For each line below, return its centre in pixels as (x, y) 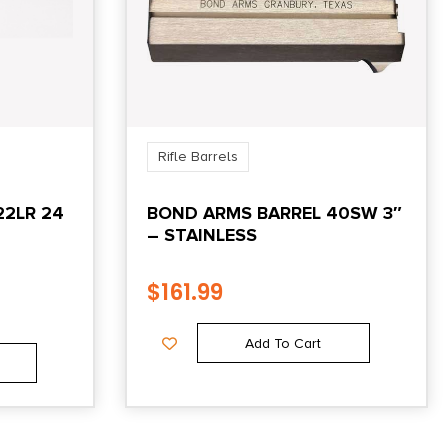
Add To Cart (283, 343)
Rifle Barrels (197, 156)
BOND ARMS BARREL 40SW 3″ (274, 212)
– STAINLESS (201, 234)
